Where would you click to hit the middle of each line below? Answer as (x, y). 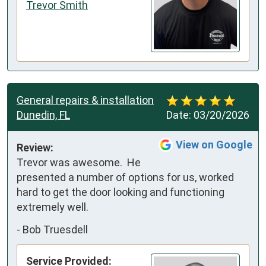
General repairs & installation (85, 100)
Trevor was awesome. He (79, 163)
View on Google (214, 145)
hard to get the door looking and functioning (121, 192)
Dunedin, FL (43, 115)
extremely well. (53, 207)
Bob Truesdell (55, 229)
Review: (35, 148)
